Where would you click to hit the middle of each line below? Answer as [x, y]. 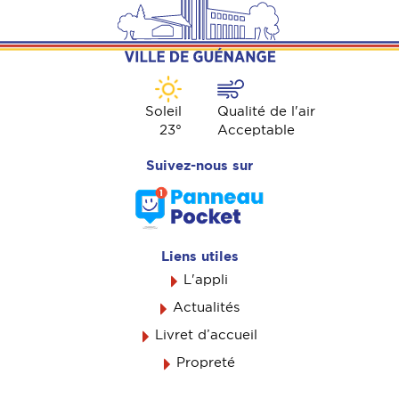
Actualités [206, 308]
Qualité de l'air [266, 111]
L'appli [206, 280]
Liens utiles [199, 257]
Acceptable [256, 130]
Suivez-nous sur [199, 166]
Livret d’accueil [206, 335]
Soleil [163, 111]
